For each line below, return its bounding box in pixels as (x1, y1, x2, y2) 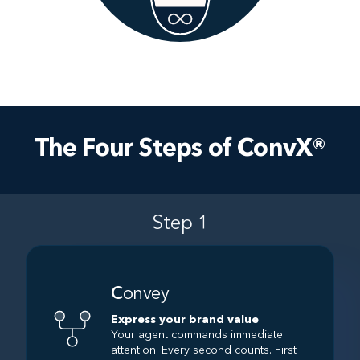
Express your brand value (111, 314, 259, 326)
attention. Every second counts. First (111, 345, 297, 357)
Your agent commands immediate (111, 329, 283, 342)
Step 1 (151, 215, 209, 235)
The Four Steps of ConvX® (34, 137, 326, 162)
